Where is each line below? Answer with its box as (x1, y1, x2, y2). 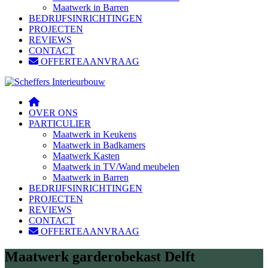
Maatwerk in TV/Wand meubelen (53, 162, 179, 172)
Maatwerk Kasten (53, 151, 120, 161)
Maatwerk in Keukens (53, 129, 136, 139)
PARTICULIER (29, 118, 91, 129)
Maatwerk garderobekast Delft (5, 248, 195, 264)
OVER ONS (29, 108, 78, 118)
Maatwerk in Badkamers (53, 140, 145, 150)
